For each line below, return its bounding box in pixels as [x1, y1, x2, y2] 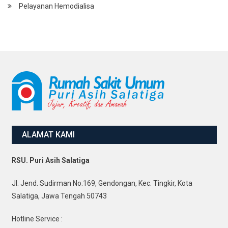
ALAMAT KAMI [21, 130, 75, 139]
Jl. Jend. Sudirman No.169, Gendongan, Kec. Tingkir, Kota [11, 179, 192, 187]
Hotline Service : [11, 215, 63, 223]
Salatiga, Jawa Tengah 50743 [11, 192, 107, 200]
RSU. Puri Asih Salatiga [11, 156, 90, 164]
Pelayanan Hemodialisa [19, 2, 94, 10]
